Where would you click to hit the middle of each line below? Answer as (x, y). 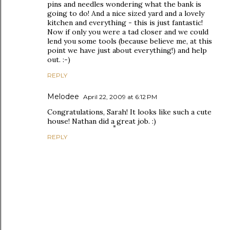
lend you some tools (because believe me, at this (130, 41)
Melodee (63, 96)
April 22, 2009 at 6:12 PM (120, 97)
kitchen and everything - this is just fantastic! (125, 22)
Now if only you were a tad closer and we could (128, 32)
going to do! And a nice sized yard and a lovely (126, 13)
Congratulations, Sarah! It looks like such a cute (129, 112)
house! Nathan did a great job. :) (102, 121)
